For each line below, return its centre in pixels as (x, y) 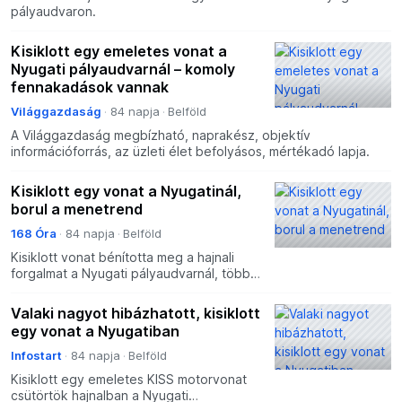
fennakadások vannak (90, 87)
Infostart (36, 356)
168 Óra (34, 234)
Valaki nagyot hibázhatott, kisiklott (135, 314)
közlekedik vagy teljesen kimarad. (113, 306)
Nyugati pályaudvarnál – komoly (123, 70)
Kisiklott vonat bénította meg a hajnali (122, 258)
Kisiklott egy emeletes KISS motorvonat (129, 380)
